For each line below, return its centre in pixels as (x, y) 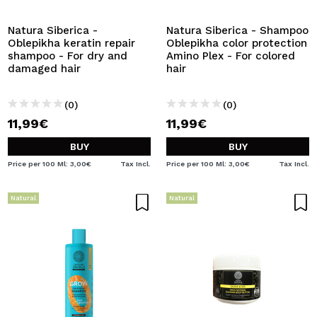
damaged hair (44, 69)
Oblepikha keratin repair (71, 43)
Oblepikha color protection (237, 43)
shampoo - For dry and (68, 56)
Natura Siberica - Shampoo (237, 30)
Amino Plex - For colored (231, 56)
